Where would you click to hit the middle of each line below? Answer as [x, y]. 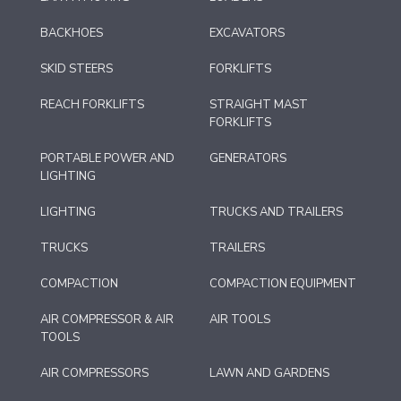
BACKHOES [72, 34]
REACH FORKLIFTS [92, 105]
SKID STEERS [77, 69]
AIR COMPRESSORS [94, 374]
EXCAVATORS [247, 34]
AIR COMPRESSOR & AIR [107, 320]
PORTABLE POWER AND [107, 159]
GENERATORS [248, 159]
